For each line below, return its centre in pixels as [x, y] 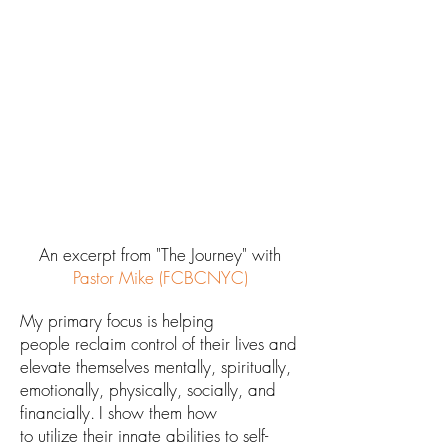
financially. [57, 413]
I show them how [158, 413]
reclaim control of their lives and [183, 344]
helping [188, 321]
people [45, 344]
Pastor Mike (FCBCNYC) [160, 278]
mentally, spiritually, [222, 367]
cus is [138, 321]
